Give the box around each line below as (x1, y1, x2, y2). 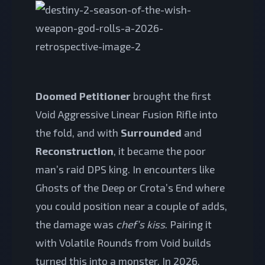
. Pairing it (165, 217, 212, 231)
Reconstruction (35, 144, 114, 157)
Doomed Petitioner (35, 89, 131, 102)
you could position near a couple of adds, (35, 199, 227, 212)
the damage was (35, 217, 116, 231)
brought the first (131, 89, 211, 102)
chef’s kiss (116, 217, 165, 231)
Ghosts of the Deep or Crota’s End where (35, 180, 225, 194)
